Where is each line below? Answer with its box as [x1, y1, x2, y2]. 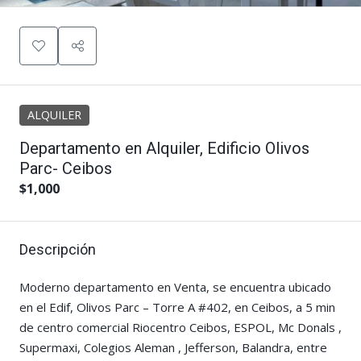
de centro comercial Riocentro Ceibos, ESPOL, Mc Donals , [19, 319, 342, 336]
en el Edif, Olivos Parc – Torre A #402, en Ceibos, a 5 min [19, 299, 335, 316]
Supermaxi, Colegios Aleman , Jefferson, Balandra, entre [19, 339, 327, 356]
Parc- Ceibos [19, 159, 112, 179]
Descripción [19, 241, 96, 259]
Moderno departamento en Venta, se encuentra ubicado [19, 279, 331, 296]
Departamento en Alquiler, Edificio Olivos [19, 139, 309, 159]
